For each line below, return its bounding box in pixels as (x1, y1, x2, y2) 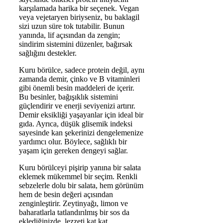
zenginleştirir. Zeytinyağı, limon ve (19, 199, 128, 208)
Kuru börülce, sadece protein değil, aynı (19, 66, 144, 75)
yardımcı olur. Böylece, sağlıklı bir (19, 137, 127, 146)
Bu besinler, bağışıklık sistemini (19, 93, 118, 102)
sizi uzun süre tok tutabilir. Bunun (19, 22, 124, 31)
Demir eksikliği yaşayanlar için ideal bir (19, 111, 143, 119)
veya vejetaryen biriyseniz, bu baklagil (19, 13, 139, 22)
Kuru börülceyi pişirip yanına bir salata (19, 163, 141, 172)
